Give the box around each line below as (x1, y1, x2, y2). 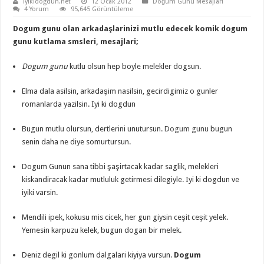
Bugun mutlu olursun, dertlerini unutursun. (22, 124, 165, 134)
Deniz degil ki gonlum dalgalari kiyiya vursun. (22, 250, 174, 260)
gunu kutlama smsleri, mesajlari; (13, 37, 139, 47)
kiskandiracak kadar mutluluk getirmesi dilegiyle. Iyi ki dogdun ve (22, 175, 240, 184)
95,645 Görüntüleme (71, 5, 134, 14)
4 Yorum (24, 5, 49, 14)
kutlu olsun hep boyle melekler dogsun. (68, 62, 202, 71)
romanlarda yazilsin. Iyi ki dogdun (22, 100, 136, 109)
